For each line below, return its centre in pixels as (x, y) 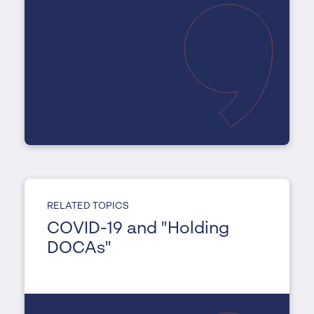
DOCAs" (79, 249)
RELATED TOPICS (88, 206)
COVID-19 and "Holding (138, 230)
